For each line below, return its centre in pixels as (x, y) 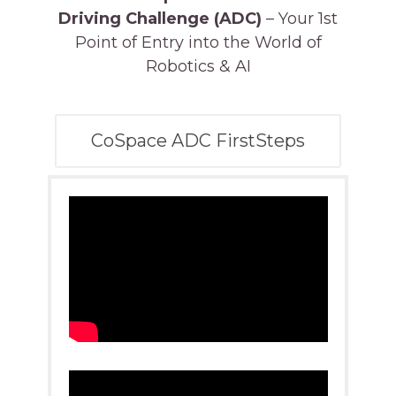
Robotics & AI (198, 66)
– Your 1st (302, 19)
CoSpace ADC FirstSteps (198, 141)
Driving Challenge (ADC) (162, 19)
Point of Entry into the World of (198, 42)
